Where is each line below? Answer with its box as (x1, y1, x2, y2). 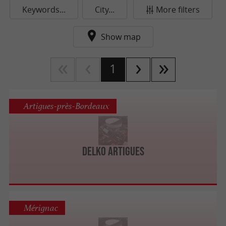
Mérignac (23, 202, 58, 213)
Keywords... (22, 4, 66, 15)
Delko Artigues (82, 144, 144, 158)
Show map (100, 31, 141, 42)
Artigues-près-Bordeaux (23, 100, 109, 112)
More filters (156, 4, 200, 15)
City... (95, 4, 115, 15)
